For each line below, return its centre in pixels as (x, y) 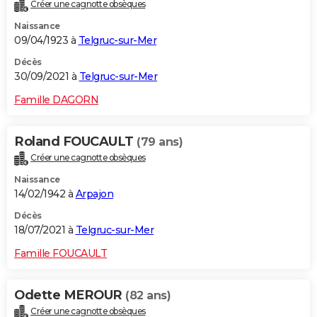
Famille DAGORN (56, 99)
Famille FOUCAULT (60, 253)
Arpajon (94, 194)
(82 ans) (148, 295)
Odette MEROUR (70, 295)
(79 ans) (160, 142)
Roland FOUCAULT (75, 141)
